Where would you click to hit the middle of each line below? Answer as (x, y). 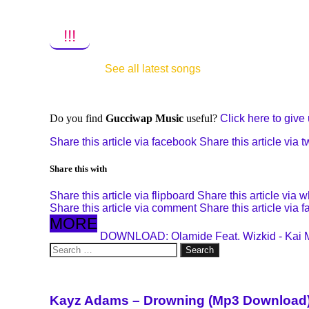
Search (64, 248)
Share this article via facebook (123, 141)
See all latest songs (153, 68)
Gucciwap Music (144, 118)
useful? (200, 118)
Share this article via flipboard (122, 195)
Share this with (78, 168)
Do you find (78, 118)
